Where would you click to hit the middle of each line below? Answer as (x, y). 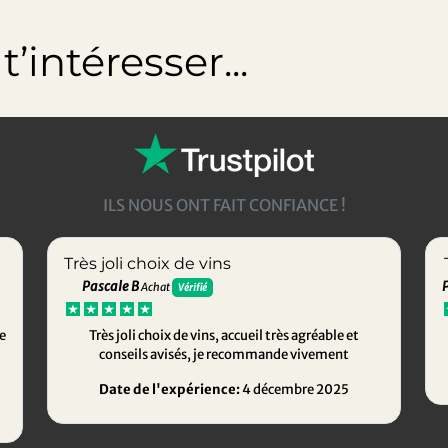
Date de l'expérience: (170, 390)
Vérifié (193, 288)
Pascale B (111, 287)
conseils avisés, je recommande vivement (223, 355)
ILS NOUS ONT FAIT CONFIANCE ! (224, 205)
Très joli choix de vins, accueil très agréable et (223, 336)
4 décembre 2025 (295, 390)
